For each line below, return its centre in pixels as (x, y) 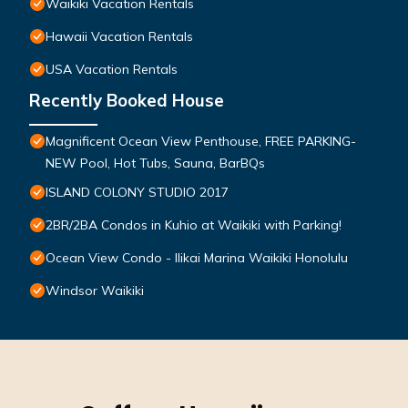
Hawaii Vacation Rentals (119, 37)
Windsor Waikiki (95, 291)
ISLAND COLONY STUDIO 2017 (137, 193)
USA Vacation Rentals (112, 70)
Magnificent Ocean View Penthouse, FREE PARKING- (201, 142)
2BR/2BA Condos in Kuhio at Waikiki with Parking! (194, 225)
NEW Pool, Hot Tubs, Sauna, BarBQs (155, 163)
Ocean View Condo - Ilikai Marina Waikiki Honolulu (197, 258)
